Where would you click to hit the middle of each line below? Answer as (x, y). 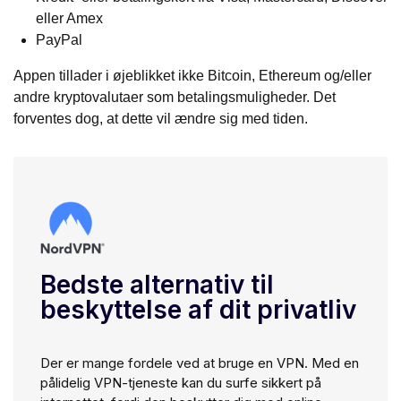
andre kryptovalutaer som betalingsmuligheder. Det (175, 98)
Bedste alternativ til (157, 285)
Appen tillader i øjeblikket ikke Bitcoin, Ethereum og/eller (192, 76)
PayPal (59, 40)
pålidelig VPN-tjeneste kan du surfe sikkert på (181, 383)
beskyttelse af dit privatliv (198, 310)
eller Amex (69, 19)
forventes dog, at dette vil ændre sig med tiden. (161, 119)
